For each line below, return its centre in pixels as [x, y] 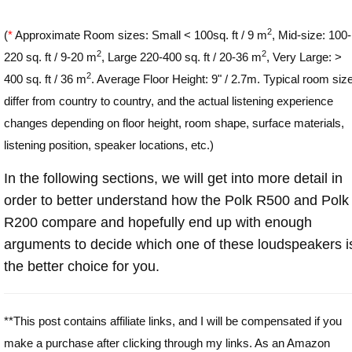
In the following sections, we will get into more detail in [173, 178]
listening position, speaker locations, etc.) [109, 145]
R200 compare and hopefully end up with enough [158, 222]
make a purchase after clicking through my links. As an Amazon [167, 343]
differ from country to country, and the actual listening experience [169, 101]
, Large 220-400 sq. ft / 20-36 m [181, 57]
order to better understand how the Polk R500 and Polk [176, 200]
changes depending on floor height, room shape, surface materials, [174, 123]
